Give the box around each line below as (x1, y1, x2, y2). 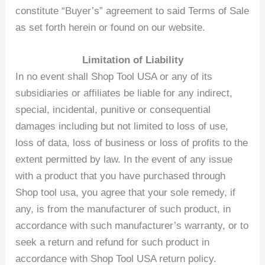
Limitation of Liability (82, 54, 183, 66)
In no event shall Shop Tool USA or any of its (15, 71, 213, 83)
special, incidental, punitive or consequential (15, 104, 211, 116)
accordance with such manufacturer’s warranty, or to (15, 220, 249, 232)
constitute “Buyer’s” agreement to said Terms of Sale (15, 5, 250, 17)
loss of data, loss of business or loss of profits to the (15, 137, 248, 149)
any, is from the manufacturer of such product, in (15, 203, 231, 215)
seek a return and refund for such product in (15, 237, 210, 248)
